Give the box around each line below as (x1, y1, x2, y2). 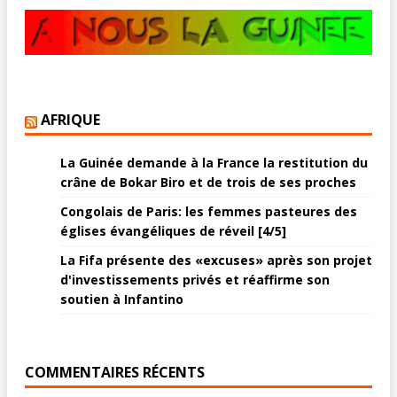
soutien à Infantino (60, 291, 183, 308)
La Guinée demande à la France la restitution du (60, 154, 368, 172)
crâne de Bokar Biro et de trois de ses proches (60, 174, 356, 191)
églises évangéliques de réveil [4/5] (60, 222, 286, 240)
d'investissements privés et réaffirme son (60, 271, 330, 289)
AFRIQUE (41, 110, 100, 130)
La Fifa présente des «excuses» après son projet (60, 252, 372, 269)
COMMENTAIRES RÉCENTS (25, 362, 205, 383)
